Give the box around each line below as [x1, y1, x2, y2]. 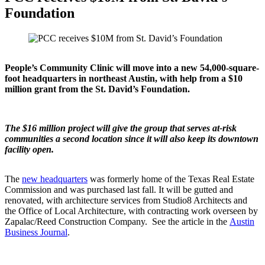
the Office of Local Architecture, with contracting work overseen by [5, 205, 258, 216]
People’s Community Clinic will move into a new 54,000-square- [5, 62, 259, 73]
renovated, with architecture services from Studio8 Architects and [5, 195, 247, 205]
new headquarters [22, 173, 88, 184]
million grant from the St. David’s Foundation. [5, 83, 190, 94]
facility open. [5, 144, 54, 154]
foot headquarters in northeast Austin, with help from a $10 [5, 73, 243, 83]
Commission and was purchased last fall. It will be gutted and [5, 184, 233, 195]
